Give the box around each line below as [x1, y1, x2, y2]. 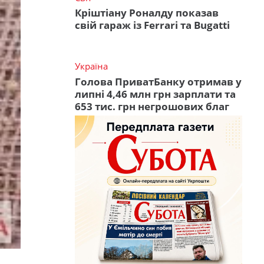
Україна [75, 60, 108, 72]
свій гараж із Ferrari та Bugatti [75, 18, 230, 32]
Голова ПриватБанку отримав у [75, 74, 242, 88]
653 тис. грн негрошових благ [75, 99, 229, 113]
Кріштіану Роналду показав [75, 6, 219, 20]
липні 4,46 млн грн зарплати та [75, 87, 236, 101]
